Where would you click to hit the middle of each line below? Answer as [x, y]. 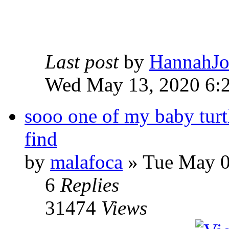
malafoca [86, 162]
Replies [90, 185]
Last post [84, 62]
